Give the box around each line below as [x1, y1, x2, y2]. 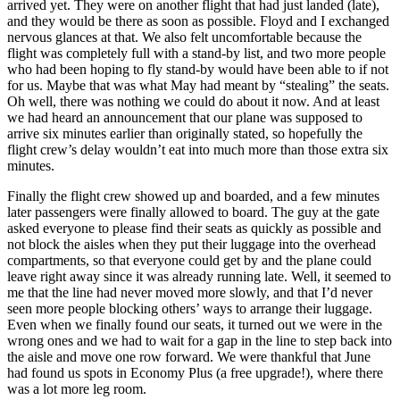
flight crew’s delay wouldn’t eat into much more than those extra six [7, 142, 388, 157]
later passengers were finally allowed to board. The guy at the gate [7, 204, 379, 220]
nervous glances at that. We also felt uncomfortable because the [7, 29, 362, 45]
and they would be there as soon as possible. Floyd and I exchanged [7, 13, 389, 29]
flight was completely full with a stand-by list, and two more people [7, 46, 386, 61]
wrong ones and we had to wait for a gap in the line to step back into [7, 333, 392, 348]
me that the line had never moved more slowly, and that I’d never [7, 285, 372, 300]
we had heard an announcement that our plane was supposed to [7, 110, 362, 125]
